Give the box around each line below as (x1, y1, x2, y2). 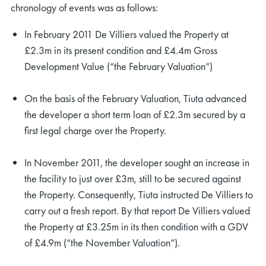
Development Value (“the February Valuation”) (24, 59, 213, 73)
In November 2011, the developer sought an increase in (24, 156, 249, 169)
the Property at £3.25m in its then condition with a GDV (24, 220, 248, 233)
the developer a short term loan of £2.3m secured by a (24, 107, 245, 121)
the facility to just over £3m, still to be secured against (24, 172, 241, 185)
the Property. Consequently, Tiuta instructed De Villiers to (24, 188, 253, 201)
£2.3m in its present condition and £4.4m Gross (24, 43, 217, 57)
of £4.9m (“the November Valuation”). (24, 236, 180, 249)
